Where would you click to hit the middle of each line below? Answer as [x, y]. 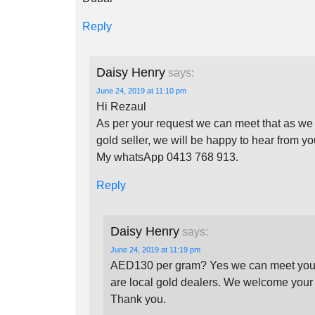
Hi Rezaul [121, 107]
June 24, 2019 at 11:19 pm [155, 250]
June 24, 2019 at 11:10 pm [141, 91]
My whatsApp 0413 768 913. [167, 157]
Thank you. [138, 299]
